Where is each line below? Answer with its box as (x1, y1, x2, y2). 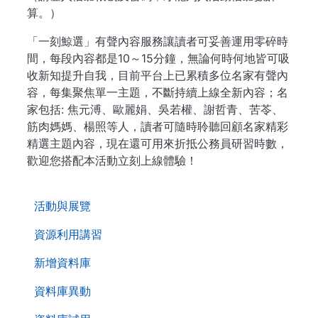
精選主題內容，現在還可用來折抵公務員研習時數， (27, 136, 288, 150)
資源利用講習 (34, 227, 102, 241)
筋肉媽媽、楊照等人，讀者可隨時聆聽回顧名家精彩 (27, 119, 288, 133)
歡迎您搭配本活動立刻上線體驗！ (27, 153, 197, 168)
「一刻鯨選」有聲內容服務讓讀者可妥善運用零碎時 (27, 34, 288, 48)
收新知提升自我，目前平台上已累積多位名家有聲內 (27, 68, 288, 82)
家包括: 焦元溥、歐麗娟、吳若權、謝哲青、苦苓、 (27, 102, 283, 116)
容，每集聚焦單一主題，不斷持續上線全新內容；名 (27, 85, 288, 99)
